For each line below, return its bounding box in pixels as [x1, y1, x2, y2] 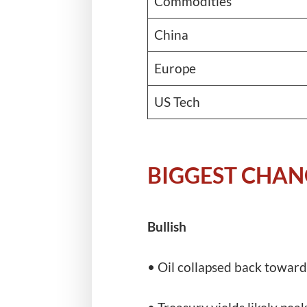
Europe [154, 60, 196, 76]
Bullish [147, 218, 186, 234]
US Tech [154, 93, 200, 110]
